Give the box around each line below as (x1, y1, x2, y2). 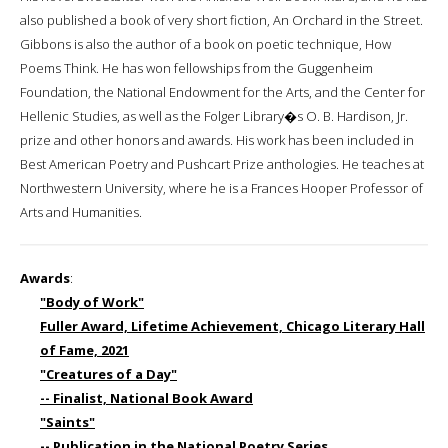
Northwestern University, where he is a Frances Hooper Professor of (20, 178, 423, 197)
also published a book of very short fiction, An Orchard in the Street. (20, 10, 423, 29)
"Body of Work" (40, 292, 144, 311)
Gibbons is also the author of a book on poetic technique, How (20, 34, 391, 53)
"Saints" (40, 412, 95, 431)
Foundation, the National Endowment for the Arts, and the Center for (20, 82, 425, 101)
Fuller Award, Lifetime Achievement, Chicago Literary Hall (40, 316, 425, 335)
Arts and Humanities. (20, 202, 142, 221)
